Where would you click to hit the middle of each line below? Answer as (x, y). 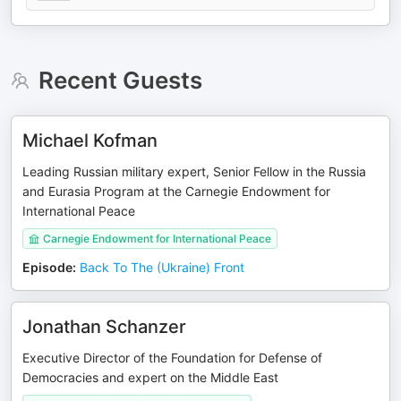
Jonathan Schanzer (104, 327)
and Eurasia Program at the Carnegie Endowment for (176, 191)
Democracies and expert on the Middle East (150, 377)
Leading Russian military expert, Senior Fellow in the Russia (194, 171)
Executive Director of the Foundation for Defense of (172, 358)
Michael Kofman (90, 141)
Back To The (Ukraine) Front (162, 267)
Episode (47, 267)
